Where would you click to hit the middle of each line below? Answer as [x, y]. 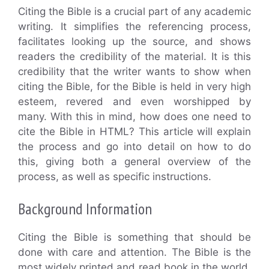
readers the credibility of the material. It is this [134, 56]
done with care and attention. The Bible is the [134, 252]
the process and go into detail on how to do [134, 146]
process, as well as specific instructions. [115, 176]
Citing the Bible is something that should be [134, 237]
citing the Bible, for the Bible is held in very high [134, 86]
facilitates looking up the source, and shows [134, 41]
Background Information [85, 209]
